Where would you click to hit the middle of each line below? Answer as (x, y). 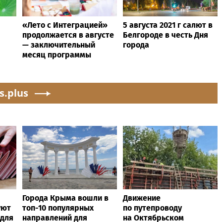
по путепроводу (152, 208)
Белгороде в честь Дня (166, 35)
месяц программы (57, 55)
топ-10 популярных (58, 208)
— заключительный (59, 45)
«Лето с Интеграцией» (65, 25)
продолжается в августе (68, 35)
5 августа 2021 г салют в (168, 25)
